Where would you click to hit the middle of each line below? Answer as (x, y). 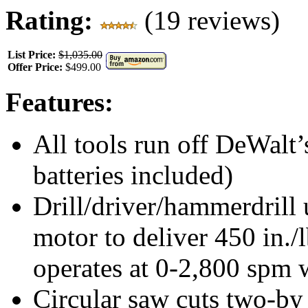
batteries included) (133, 175)
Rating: (53, 20)
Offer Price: (36, 67)
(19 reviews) (209, 20)
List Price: (33, 54)
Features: (59, 102)
